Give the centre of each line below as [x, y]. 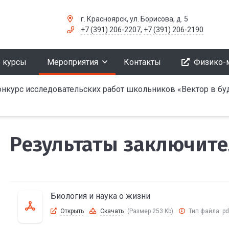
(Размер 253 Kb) [150, 211]
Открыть [72, 211]
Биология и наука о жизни [100, 196]
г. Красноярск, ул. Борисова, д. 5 [134, 19]
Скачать [112, 211]
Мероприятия [73, 62]
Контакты [142, 62]
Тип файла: [204, 211]
